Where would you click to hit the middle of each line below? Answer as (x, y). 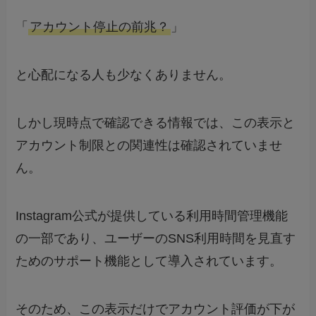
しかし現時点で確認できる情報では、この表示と (156, 123)
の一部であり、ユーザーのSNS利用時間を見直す (156, 238)
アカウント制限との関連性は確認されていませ (149, 146)
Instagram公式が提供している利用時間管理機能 (152, 215)
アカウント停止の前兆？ (100, 27)
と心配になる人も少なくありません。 (124, 75)
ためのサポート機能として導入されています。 (149, 261)
